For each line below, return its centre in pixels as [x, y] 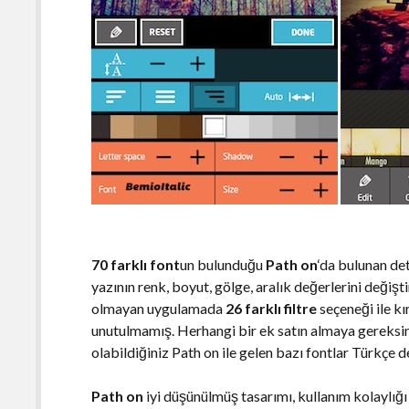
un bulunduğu [223, 265]
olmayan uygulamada [159, 309]
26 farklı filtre [272, 309]
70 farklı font [136, 265]
